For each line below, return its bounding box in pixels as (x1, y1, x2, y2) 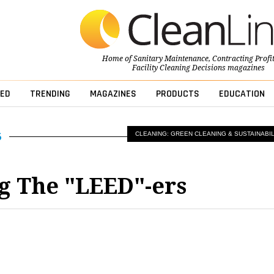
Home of (102, 54, 133, 64)
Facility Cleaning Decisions (131, 64, 226, 73)
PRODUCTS (155, 87, 199, 101)
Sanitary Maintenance (133, 54, 209, 64)
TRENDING (29, 87, 70, 101)
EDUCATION (218, 87, 265, 101)
